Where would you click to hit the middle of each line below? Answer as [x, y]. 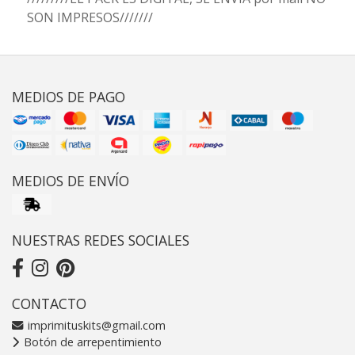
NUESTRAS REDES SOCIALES [101, 240]
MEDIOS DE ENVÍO [71, 180]
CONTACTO [49, 303]
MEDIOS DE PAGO [69, 96]
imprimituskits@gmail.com [95, 325]
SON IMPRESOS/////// [90, 17]
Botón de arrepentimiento [91, 342]
